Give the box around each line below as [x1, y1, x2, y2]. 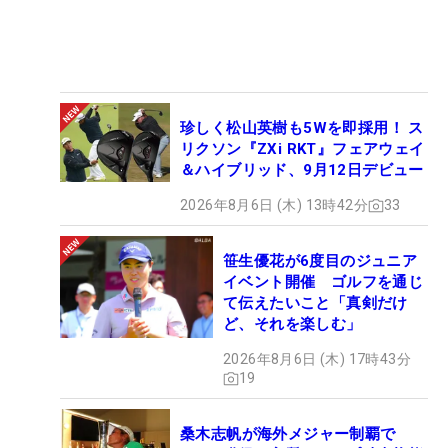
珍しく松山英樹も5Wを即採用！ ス [180, 119, 424, 138]
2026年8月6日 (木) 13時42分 [180, 197, 368, 214]
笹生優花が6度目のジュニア [223, 252, 418, 271]
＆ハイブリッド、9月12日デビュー [180, 161, 424, 180]
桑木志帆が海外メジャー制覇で [180, 425, 396, 444]
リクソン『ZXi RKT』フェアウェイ [180, 140, 425, 159]
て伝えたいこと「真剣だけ [223, 294, 408, 313]
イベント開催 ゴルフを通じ [223, 273, 424, 292]
